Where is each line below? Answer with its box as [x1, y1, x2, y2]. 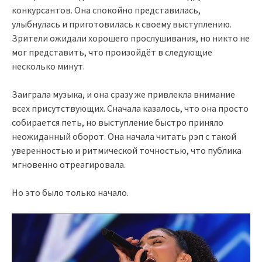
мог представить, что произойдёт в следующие [12, 46, 212, 58]
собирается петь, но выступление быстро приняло [12, 116, 223, 128]
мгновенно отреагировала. [12, 158, 126, 170]
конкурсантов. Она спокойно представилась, [12, 4, 201, 16]
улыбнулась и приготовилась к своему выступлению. [12, 18, 232, 30]
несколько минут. [12, 60, 85, 72]
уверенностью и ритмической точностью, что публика [12, 144, 242, 156]
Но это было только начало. [12, 186, 129, 198]
